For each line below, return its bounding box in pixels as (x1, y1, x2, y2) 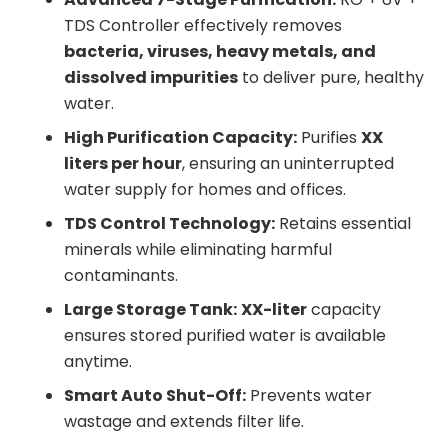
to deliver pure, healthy (238, 65, 424, 89)
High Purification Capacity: (64, 125, 297, 149)
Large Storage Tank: (64, 297, 237, 321)
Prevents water (246, 383, 372, 407)
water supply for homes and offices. (64, 177, 346, 201)
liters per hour (64, 151, 182, 175)
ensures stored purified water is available (64, 323, 386, 347)
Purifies (297, 125, 361, 149)
